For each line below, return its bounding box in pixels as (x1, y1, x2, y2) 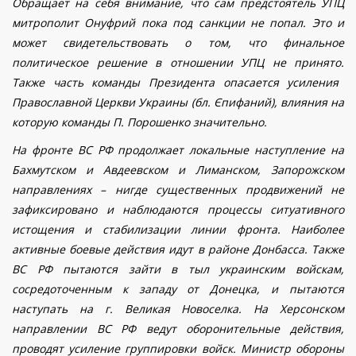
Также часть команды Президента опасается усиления (12, 75, 339, 91)
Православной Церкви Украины (12, 95, 188, 110)
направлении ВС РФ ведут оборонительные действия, (12, 321, 344, 337)
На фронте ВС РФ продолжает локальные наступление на (12, 142, 344, 158)
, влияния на (273, 95, 345, 110)
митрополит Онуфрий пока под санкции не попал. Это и (12, 15, 344, 31)
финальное (283, 35, 345, 51)
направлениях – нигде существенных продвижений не (12, 182, 344, 198)
